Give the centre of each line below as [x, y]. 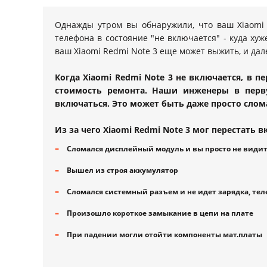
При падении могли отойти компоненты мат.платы [164, 235]
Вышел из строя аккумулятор [122, 170]
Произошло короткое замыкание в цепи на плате [160, 213]
